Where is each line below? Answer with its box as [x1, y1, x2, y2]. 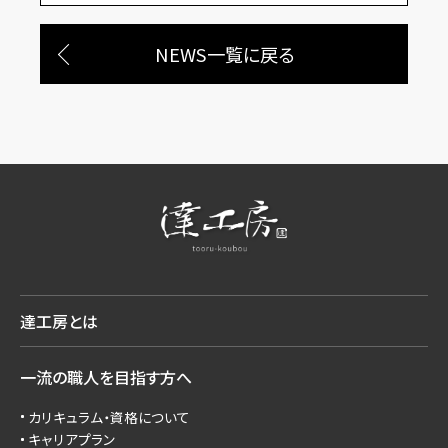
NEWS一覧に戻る [154, 40, 294, 67]
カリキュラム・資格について [28, 406, 191, 427]
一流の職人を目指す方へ [20, 364, 192, 389]
